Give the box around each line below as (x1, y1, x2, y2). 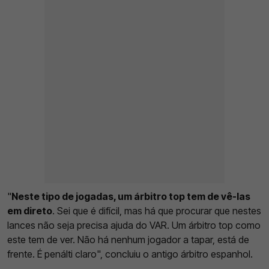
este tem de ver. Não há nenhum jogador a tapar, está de (7, 234, 249, 246)
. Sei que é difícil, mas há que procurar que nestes (52, 205, 261, 217)
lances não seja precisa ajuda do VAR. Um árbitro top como (7, 219, 261, 232)
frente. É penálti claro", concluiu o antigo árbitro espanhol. (7, 248, 253, 261)
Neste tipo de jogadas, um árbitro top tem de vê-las (11, 190, 250, 203)
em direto (7, 205, 52, 217)
